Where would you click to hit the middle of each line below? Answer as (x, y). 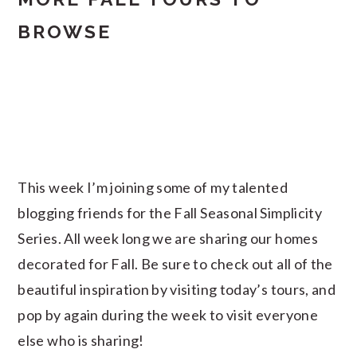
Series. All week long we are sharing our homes (168, 238)
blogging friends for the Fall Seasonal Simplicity (170, 212)
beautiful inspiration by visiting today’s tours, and (177, 289)
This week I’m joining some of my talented (153, 187)
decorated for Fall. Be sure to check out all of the (175, 263)
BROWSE (65, 31)
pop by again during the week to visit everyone (168, 314)
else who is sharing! (81, 340)
